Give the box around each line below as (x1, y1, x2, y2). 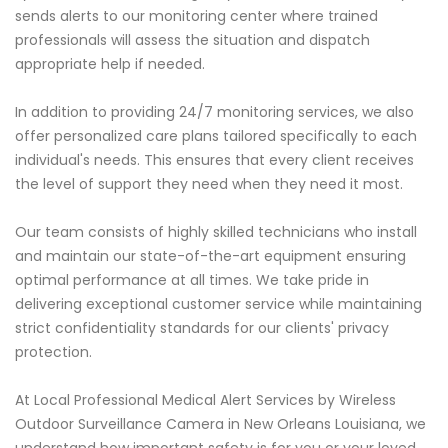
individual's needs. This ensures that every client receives (15, 149, 414, 170)
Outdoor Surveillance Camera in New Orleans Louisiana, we (15, 413, 426, 434)
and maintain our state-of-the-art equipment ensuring (15, 245, 406, 266)
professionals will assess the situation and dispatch (15, 29, 370, 50)
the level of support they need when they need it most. (15, 173, 403, 194)
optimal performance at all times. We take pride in (15, 269, 369, 290)
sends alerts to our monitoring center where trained (15, 5, 378, 26)
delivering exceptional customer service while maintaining (15, 293, 422, 314)
